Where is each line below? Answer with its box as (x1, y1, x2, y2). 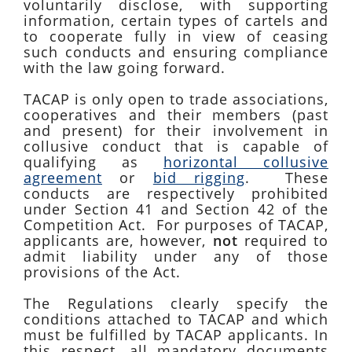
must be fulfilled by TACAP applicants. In (24, 325, 328, 344)
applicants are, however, (24, 231, 213, 250)
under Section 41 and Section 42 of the (24, 200, 328, 218)
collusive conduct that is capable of (24, 137, 328, 156)
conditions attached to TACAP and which (24, 310, 328, 328)
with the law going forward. (24, 58, 225, 77)
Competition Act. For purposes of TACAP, (24, 215, 328, 234)
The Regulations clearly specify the (24, 294, 328, 313)
